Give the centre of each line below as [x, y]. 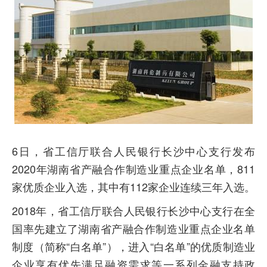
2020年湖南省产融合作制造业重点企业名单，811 [133, 169]
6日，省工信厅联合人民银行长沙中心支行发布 [133, 151]
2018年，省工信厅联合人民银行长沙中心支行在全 [133, 210]
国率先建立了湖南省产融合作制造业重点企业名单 [133, 228]
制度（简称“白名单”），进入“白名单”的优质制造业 [133, 246]
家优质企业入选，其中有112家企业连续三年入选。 [133, 187]
